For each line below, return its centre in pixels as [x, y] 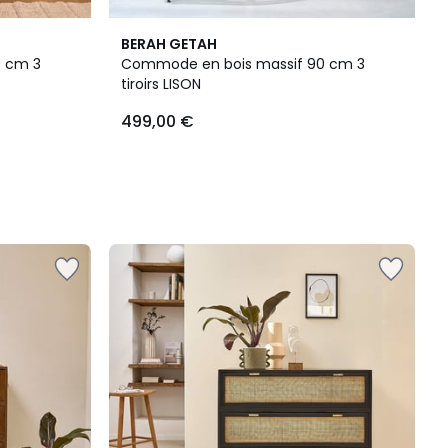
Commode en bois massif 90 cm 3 [243, 64]
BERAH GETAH [169, 44]
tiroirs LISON [182, 84]
